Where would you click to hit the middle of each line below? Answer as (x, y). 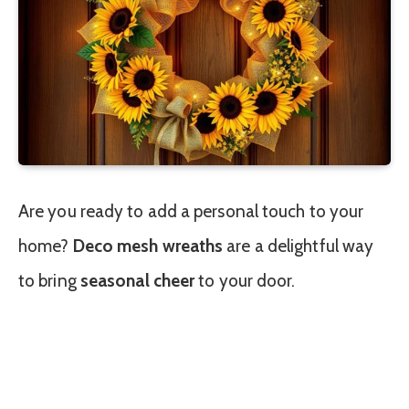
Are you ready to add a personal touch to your (191, 211)
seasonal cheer (137, 280)
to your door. (245, 280)
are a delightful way (299, 246)
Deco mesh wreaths (148, 246)
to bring (49, 280)
